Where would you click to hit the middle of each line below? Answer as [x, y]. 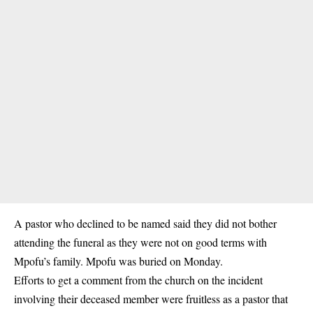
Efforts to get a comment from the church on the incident [138, 279]
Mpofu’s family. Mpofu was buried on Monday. [118, 261]
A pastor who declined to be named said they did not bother [145, 223]
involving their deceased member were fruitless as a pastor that [151, 298]
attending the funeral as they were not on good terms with [140, 242]
